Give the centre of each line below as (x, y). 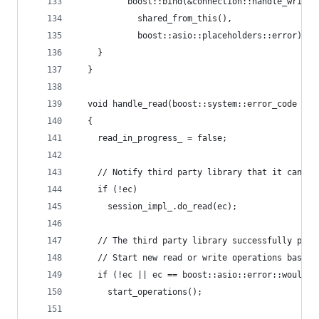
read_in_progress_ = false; (152, 138)
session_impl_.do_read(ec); (157, 206)
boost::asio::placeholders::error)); (195, 36)
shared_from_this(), (155, 19)
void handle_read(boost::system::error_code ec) (197, 104)
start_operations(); (140, 292)
